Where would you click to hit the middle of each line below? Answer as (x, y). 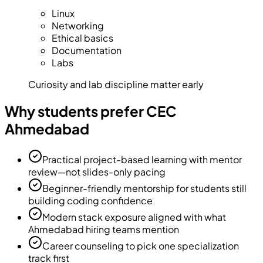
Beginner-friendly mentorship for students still (144, 188)
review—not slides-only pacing (97, 172)
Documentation (87, 50)
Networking (78, 26)
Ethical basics (82, 38)
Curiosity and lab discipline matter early (116, 85)
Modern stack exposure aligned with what (134, 217)
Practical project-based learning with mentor (142, 160)
